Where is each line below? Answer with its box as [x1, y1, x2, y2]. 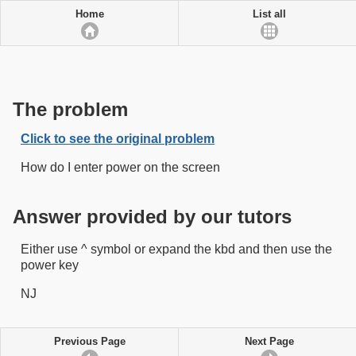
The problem [13, 99, 128, 120]
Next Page [244, 335, 294, 347]
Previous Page [53, 335, 126, 347]
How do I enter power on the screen [21, 161, 220, 174]
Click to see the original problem [21, 132, 215, 145]
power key [21, 258, 79, 272]
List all [252, 8, 286, 20]
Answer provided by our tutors [13, 206, 292, 227]
